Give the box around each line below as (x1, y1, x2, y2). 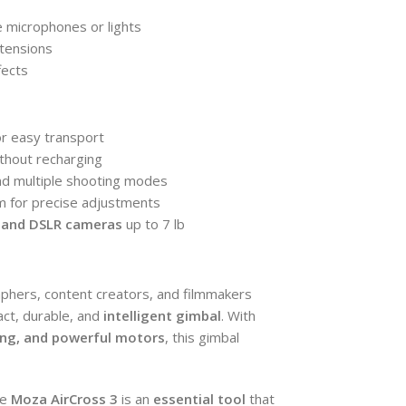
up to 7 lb (122, 214, 185, 233)
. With (221, 305, 256, 324)
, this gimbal (165, 327, 239, 346)
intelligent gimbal (103, 305, 221, 324)
